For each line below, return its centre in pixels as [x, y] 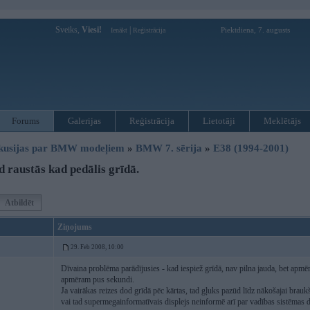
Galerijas [84, 121]
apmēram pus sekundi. [98, 280]
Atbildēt [19, 203]
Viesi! [92, 30]
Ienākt [119, 30]
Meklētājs [282, 121]
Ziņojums [75, 227]
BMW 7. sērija [169, 148]
